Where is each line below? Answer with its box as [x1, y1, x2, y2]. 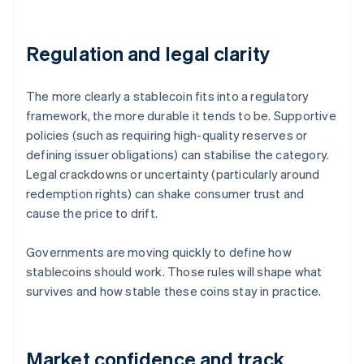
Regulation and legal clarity [26, 41, 270, 67]
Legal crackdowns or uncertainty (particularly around [26, 166, 320, 183]
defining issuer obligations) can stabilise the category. [26, 146, 330, 163]
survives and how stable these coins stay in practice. [26, 283, 322, 300]
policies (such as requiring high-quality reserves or [26, 127, 308, 144]
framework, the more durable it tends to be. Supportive [26, 107, 336, 124]
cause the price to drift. [26, 205, 158, 222]
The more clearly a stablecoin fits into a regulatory [26, 88, 310, 105]
